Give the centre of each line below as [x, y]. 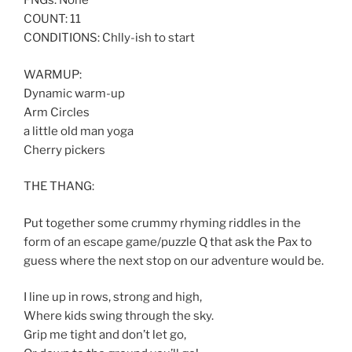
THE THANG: [59, 187]
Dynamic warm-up [74, 93]
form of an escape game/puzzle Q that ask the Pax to [168, 242]
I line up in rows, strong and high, [113, 297]
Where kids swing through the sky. [119, 316]
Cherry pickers [64, 150]
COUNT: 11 [52, 19]
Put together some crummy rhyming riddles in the [162, 223]
